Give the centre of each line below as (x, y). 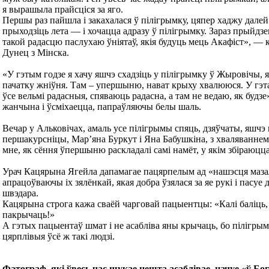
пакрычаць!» (29, 215)
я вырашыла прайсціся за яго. (63, 9)
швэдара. (20, 193)
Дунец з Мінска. (36, 53)
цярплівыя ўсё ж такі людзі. (59, 236)
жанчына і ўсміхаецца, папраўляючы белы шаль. (102, 107)
